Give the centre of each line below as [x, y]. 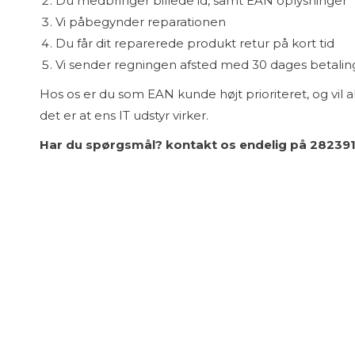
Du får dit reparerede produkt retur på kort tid [195, 43]
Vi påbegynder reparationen [141, 22]
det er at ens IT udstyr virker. [124, 115]
